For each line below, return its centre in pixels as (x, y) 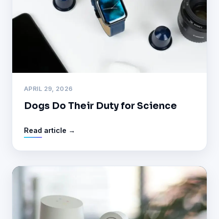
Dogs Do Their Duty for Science (100, 106)
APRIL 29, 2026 (48, 88)
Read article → (50, 130)
